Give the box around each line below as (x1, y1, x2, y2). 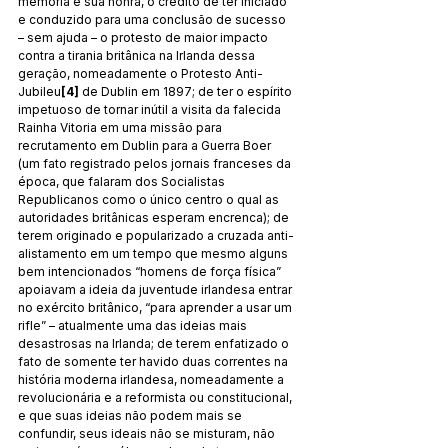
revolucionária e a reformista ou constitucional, (18, 389, 295, 405)
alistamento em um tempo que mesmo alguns (18, 245, 291, 261)
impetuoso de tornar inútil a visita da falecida (18, 101, 284, 117)
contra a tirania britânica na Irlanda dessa (18, 47, 258, 63)
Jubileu (18, 83, 61, 99)
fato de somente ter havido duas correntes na (18, 353, 291, 369)
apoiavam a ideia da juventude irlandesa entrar (18, 281, 295, 297)
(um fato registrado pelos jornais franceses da (18, 155, 294, 171)
